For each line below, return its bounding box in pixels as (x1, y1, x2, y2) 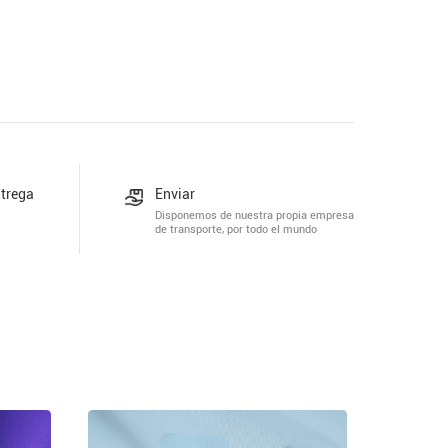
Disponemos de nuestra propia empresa (154, 209, 354, 223)
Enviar (154, 185, 195, 202)
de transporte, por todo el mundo (154, 223, 317, 237)
